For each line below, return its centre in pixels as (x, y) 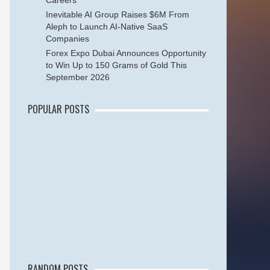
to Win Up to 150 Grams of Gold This (116, 65)
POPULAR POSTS (58, 109)
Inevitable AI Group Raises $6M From (118, 14)
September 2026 (78, 77)
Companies (67, 39)
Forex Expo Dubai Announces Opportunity (126, 53)
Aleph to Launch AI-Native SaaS (107, 27)
